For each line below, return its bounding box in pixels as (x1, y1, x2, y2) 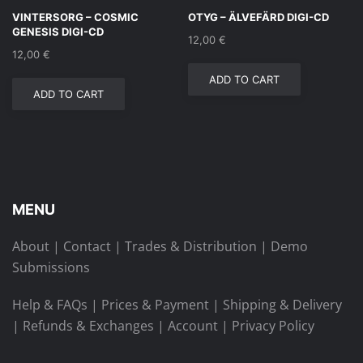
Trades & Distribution (125, 237, 257, 255)
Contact (63, 237, 111, 255)
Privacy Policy (232, 317, 314, 335)
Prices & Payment (101, 296, 209, 314)
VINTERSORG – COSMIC (12, 11, 139, 23)
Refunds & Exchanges (23, 317, 154, 335)
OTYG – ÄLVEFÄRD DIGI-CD (187, 11, 329, 23)
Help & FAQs (12, 296, 88, 314)
